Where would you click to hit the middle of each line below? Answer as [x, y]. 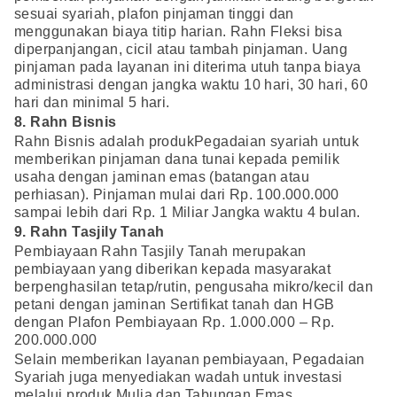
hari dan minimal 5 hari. [92, 103]
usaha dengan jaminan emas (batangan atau [162, 177]
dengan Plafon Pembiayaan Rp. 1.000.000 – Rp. [175, 323]
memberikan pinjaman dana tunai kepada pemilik [177, 160]
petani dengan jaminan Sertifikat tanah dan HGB [175, 305]
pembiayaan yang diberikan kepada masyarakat [173, 269]
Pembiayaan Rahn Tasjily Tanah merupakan [160, 252]
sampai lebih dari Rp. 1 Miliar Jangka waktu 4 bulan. [187, 213]
